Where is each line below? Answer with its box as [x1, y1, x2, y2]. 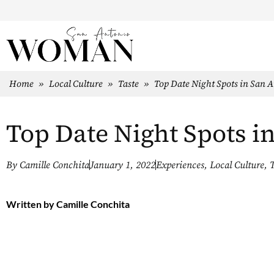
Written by [6, 198, 54, 210]
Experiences [156, 158, 204, 171]
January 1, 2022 [90, 158, 155, 171]
